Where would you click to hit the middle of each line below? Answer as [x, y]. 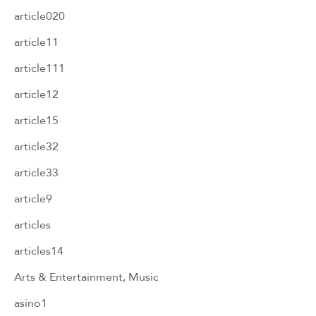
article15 [36, 120]
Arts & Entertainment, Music [86, 276]
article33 [36, 172]
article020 [39, 16]
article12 [36, 94]
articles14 [39, 250]
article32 [36, 146]
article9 [33, 198]
